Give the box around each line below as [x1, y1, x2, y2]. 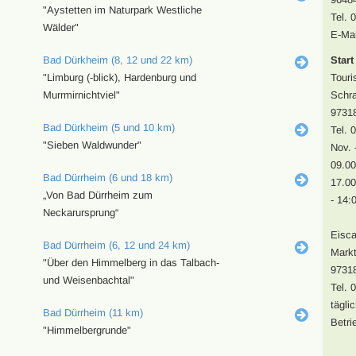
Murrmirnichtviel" [42, 89, 120, 101]
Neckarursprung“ [42, 207, 118, 219]
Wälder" [42, 21, 79, 33]
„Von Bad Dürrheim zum [42, 189, 153, 201]
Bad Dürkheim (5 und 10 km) [42, 122, 175, 133]
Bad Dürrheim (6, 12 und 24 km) [42, 239, 190, 251]
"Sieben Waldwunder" [42, 139, 141, 151]
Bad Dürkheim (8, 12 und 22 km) [42, 54, 192, 66]
